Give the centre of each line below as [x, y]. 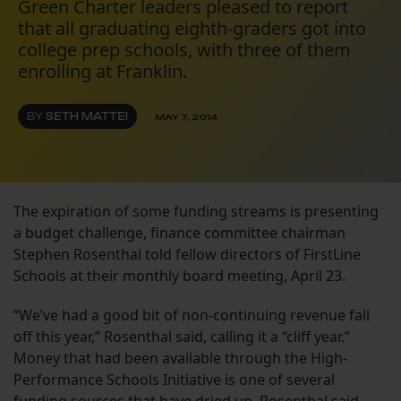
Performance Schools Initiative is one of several [174, 380]
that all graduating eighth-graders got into [192, 29]
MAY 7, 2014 [186, 116]
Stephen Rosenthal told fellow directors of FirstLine [187, 255]
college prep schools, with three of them [184, 50]
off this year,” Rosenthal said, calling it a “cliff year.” [182, 337]
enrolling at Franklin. [102, 72]
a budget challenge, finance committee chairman [179, 233]
